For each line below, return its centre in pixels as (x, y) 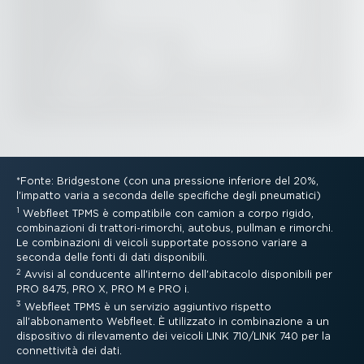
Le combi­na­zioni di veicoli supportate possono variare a (162, 242)
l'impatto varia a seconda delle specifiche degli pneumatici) (169, 196)
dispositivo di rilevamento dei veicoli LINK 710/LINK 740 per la (173, 336)
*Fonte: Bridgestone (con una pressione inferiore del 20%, (167, 181)
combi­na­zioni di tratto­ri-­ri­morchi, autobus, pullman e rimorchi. (175, 227)
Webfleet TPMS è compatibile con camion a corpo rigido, (168, 213)
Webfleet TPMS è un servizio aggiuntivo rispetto (148, 306)
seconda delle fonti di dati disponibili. (112, 257)
